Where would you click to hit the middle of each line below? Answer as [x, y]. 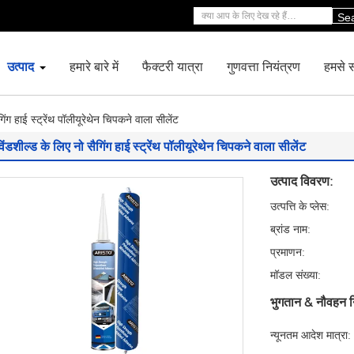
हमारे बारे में [94, 66]
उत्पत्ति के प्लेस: [300, 206]
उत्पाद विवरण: [301, 181]
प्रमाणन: [288, 252]
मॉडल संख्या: [296, 275]
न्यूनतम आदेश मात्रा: [311, 335]
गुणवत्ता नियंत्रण [264, 66]
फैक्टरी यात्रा [173, 66]
